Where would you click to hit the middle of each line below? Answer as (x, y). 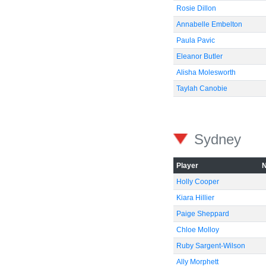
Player (187, 166)
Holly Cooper (197, 182)
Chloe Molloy (197, 230)
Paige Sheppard (202, 214)
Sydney (216, 139)
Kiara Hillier (195, 198)
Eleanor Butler (199, 56)
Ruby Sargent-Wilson (210, 246)
